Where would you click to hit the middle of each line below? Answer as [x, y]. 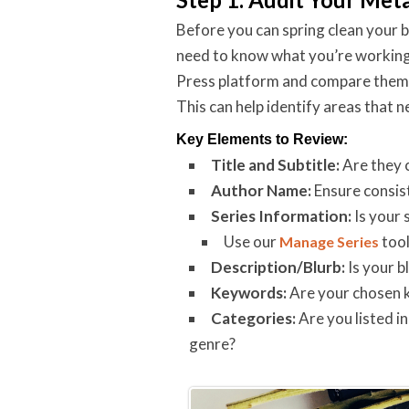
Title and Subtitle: [275, 165]
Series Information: [281, 216]
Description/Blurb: [278, 267]
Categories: [253, 318]
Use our [252, 241]
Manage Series [329, 241]
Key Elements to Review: [262, 139]
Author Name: [261, 190]
